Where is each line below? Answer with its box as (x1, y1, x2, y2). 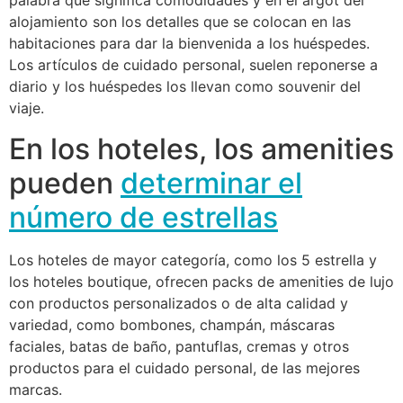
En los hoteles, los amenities (9, 130, 394, 166)
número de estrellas (9, 199, 278, 235)
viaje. (9, 99, 44, 118)
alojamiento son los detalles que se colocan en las (9, 13, 351, 31)
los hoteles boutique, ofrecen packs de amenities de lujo (9, 272, 394, 291)
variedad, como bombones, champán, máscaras (9, 315, 335, 334)
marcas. (9, 380, 62, 399)
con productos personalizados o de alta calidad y (9, 293, 348, 312)
